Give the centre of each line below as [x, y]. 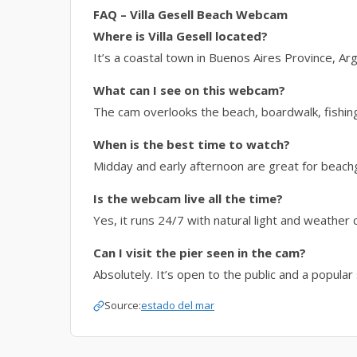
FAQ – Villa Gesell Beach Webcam [190, 14]
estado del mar [178, 305]
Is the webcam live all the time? [188, 198]
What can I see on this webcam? [189, 90]
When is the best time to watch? [192, 144]
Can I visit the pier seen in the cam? [200, 253]
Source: [123, 305]
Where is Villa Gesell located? [180, 36]
